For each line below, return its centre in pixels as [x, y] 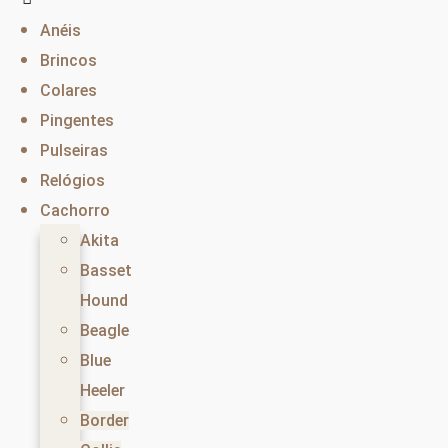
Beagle [104, 331]
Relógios [72, 181]
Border [104, 421]
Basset [106, 271]
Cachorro [75, 211]
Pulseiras [74, 151]
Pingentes [77, 121]
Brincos [68, 61]
